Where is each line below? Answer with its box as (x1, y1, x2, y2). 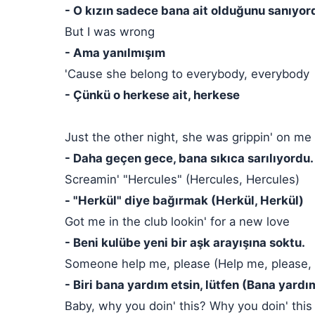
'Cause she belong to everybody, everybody (65, 67, 309, 81)
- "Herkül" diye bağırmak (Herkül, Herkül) (65, 193, 304, 207)
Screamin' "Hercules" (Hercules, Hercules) (65, 172, 300, 186)
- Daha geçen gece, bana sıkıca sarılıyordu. (65, 151, 314, 165)
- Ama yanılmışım (65, 46, 165, 60)
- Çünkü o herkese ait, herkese (65, 88, 240, 102)
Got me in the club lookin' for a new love (65, 214, 290, 229)
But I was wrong (65, 25, 155, 39)
